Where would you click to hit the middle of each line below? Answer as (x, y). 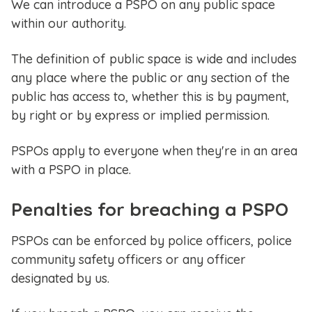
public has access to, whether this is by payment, (150, 97)
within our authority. (69, 24)
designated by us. (60, 279)
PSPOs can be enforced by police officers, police (151, 241)
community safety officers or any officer (128, 260)
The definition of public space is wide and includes (154, 59)
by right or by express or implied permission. (140, 116)
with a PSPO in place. (71, 170)
